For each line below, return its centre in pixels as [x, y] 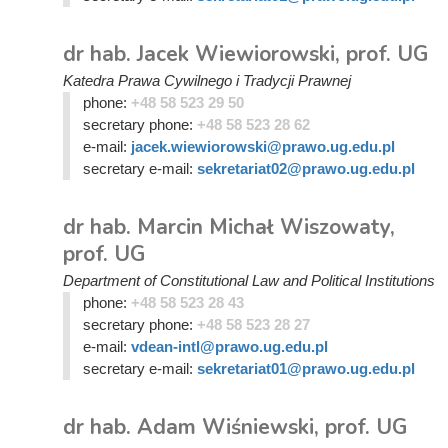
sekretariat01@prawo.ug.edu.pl [305, 368]
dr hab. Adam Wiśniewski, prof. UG [235, 427]
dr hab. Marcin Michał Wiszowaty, [229, 227]
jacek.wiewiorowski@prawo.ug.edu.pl [262, 146]
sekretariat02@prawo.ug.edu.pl [305, 168]
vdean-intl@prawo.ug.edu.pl [229, 346]
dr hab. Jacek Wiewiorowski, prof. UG [245, 54]
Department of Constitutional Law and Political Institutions [249, 280]
